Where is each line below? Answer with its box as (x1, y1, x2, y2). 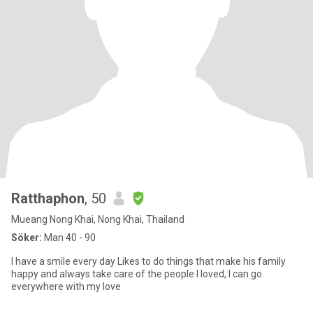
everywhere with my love (11, 281, 121, 292)
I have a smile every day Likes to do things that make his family (11, 256, 286, 267)
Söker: (11, 232, 42, 243)
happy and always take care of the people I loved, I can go (11, 268, 262, 279)
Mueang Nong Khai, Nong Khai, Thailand (11, 214, 184, 225)
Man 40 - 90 (42, 232, 96, 243)
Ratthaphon (11, 190, 85, 207)
